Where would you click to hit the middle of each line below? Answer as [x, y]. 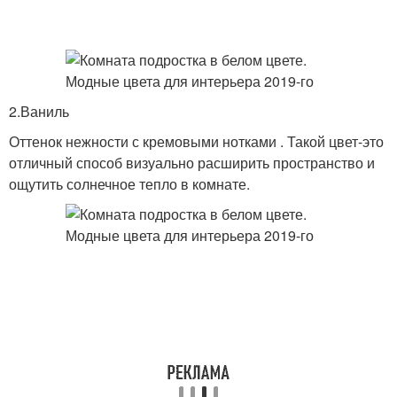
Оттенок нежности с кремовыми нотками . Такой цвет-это [196, 141]
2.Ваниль [39, 111]
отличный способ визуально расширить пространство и [192, 163]
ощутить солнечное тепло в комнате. [129, 184]
